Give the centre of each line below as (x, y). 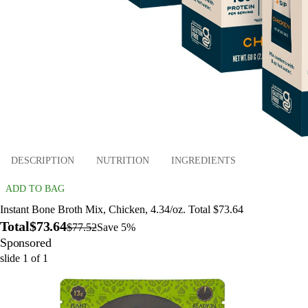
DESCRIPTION (43, 160)
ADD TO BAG (35, 189)
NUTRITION (123, 160)
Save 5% (116, 228)
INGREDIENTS (203, 160)
